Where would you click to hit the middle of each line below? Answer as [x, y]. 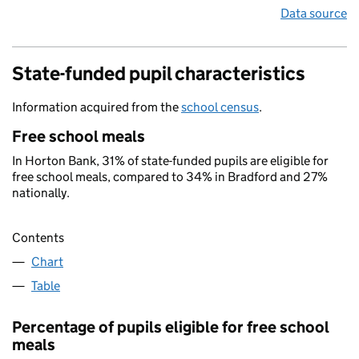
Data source [314, 13]
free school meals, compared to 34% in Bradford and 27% [170, 177]
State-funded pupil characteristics [159, 73]
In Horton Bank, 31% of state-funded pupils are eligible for [170, 161]
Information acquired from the [97, 107]
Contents [38, 238]
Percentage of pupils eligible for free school [171, 327]
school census [220, 107]
